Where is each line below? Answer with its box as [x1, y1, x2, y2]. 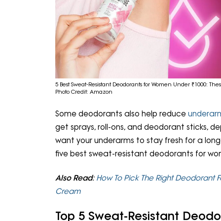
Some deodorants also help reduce [55, 109, 188, 118]
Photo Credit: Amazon [55, 88, 112, 96]
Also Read [55, 173, 92, 183]
